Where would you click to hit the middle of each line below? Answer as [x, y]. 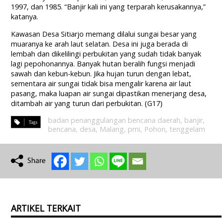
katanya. [25, 17]
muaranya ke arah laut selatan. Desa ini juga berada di [100, 44]
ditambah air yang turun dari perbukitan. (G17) [87, 104]
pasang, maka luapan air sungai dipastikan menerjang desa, [109, 94]
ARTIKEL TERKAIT [46, 208]
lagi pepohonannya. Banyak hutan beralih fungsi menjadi [103, 64]
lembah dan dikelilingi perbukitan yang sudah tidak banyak [106, 54]
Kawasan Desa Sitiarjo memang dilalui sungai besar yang [104, 34]
